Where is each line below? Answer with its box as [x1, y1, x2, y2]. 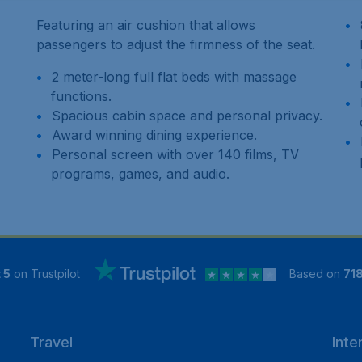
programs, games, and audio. [51, 166, 230, 183]
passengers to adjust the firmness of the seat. [36, 36, 316, 53]
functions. [51, 88, 112, 105]
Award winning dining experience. [52, 127, 258, 144]
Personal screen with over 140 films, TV [52, 146, 300, 163]
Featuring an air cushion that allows [36, 17, 256, 34]
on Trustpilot [11, 266, 80, 280]
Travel [30, 334, 74, 351]
